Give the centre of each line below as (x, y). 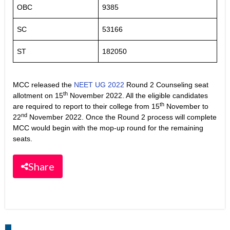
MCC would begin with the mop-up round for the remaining (108, 128)
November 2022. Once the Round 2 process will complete (122, 117)
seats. (23, 139)
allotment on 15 (38, 96)
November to (186, 107)
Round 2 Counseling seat (166, 85)
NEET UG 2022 (99, 85)
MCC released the (43, 85)
